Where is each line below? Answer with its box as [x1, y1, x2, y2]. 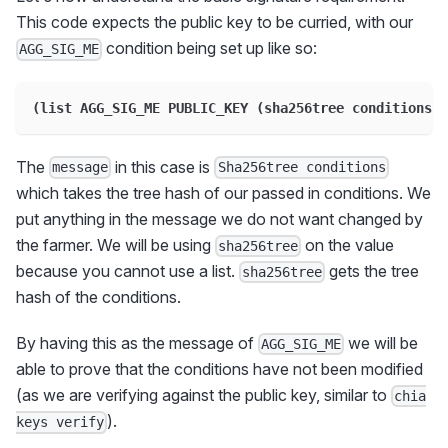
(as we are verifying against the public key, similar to [16, 385, 391, 406]
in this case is [111, 156, 215, 177]
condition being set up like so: [102, 38, 318, 59]
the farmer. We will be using [16, 234, 215, 255]
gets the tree [325, 260, 420, 281]
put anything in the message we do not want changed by [16, 208, 423, 229]
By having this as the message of [16, 332, 258, 353]
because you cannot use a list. [16, 260, 239, 281]
